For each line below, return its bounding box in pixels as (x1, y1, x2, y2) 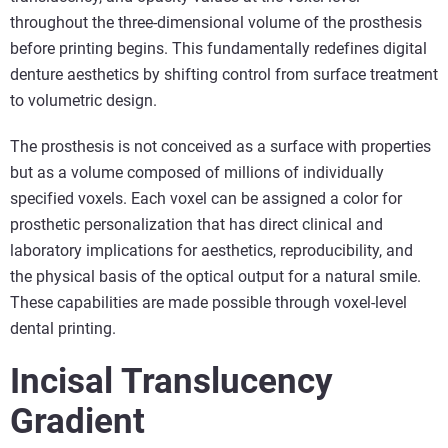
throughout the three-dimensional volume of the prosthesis (10, 13, 422, 33)
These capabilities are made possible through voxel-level (10, 293, 407, 313)
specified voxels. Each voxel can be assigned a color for (10, 189, 402, 209)
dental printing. (10, 319, 116, 339)
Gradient (10, 401, 145, 443)
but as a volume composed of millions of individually (10, 163, 384, 183)
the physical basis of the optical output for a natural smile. (10, 267, 421, 287)
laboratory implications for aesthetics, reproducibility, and (10, 241, 413, 261)
